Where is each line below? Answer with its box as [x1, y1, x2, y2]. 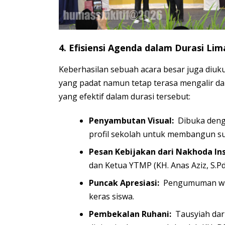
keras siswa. [89, 190, 134, 202]
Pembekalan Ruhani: [89, 208, 171, 219]
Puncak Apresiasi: [89, 177, 159, 188]
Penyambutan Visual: [89, 115, 174, 126]
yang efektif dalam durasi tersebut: [59, 90, 190, 102]
